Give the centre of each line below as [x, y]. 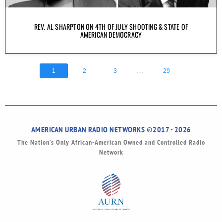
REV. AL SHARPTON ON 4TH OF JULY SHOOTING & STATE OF [111, 26]
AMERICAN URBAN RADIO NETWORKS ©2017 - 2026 [111, 129]
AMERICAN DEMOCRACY [111, 34]
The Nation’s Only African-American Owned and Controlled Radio [111, 142]
